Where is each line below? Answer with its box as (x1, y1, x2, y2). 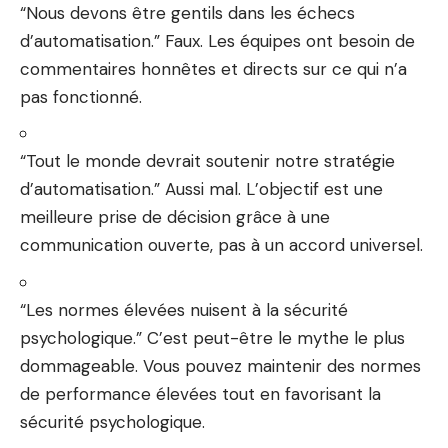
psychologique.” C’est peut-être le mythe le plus (20, 326, 405, 349)
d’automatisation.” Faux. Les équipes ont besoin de (20, 29, 415, 52)
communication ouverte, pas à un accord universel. (20, 234, 423, 256)
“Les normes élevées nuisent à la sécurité (20, 298, 348, 321)
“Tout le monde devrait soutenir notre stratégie (20, 150, 395, 172)
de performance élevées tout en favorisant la (20, 382, 381, 405)
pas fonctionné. (20, 85, 142, 108)
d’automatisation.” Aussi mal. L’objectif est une (20, 178, 383, 200)
